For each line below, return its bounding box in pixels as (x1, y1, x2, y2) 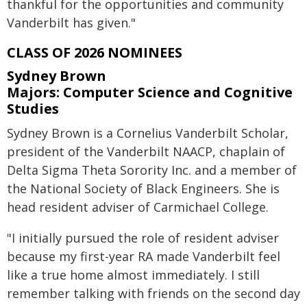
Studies (7, 99, 59, 119)
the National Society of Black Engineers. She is (7, 180, 280, 197)
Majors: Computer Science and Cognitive (7, 83, 293, 102)
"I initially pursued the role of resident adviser (7, 230, 279, 247)
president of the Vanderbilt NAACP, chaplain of (7, 143, 285, 160)
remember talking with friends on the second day (7, 285, 300, 302)
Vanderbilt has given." (7, 14, 136, 32)
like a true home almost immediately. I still (7, 267, 260, 284)
